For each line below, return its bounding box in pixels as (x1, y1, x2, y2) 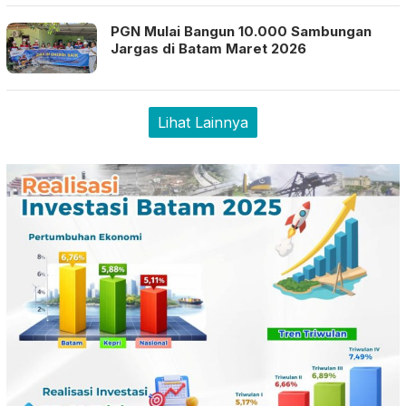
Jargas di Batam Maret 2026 (111, 39, 306, 57)
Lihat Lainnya (158, 112, 248, 131)
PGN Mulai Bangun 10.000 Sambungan (111, 22, 372, 40)
